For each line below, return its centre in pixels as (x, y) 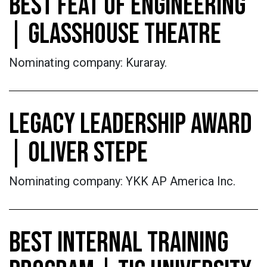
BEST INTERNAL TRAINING (119, 243)
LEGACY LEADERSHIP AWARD (131, 124)
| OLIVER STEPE (78, 153)
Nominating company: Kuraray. (88, 63)
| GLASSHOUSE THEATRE (115, 34)
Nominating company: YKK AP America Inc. (124, 181)
